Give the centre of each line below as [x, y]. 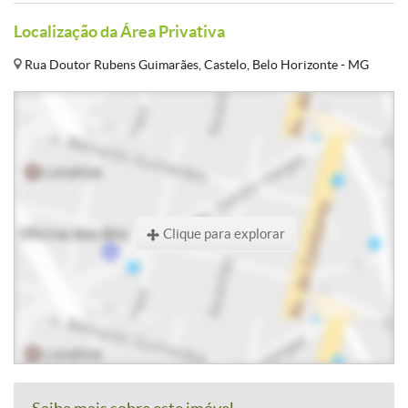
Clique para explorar [223, 234]
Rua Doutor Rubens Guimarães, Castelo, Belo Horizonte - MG [195, 65]
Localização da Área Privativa [119, 32]
